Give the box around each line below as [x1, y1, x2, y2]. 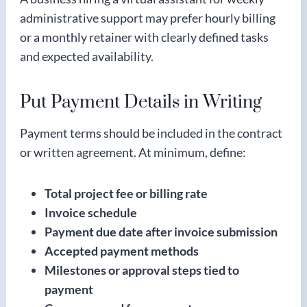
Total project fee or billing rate [45, 185, 208, 201]
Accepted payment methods [45, 243, 199, 258]
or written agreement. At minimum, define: [20, 144, 246, 160]
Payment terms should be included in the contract [20, 125, 282, 140]
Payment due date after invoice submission [45, 223, 278, 239]
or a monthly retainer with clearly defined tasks [20, 29, 269, 45]
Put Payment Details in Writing [20, 90, 262, 114]
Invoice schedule [45, 204, 137, 220]
